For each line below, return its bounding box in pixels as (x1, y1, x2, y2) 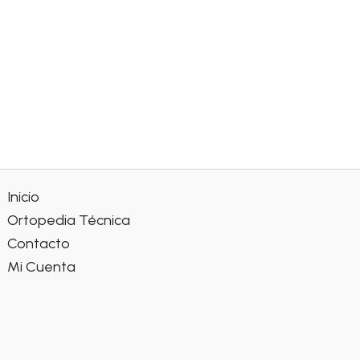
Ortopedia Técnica (7, 211, 131, 230)
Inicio (7, 188, 40, 207)
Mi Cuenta (7, 258, 76, 276)
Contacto (7, 235, 71, 253)
